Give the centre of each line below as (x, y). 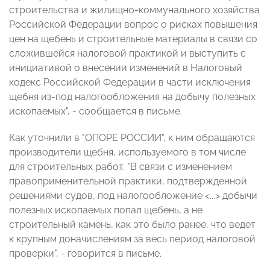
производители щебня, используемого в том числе (127, 152)
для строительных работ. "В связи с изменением (121, 167)
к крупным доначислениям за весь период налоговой (132, 239)
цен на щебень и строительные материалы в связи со (133, 39)
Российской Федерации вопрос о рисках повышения (133, 25)
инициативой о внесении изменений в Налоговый (126, 68)
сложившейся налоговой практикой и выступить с (127, 54)
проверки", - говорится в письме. (85, 254)
